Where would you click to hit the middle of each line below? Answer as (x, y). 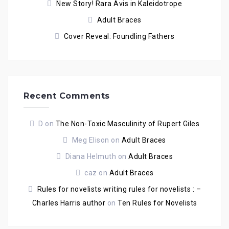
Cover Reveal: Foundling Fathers (119, 37)
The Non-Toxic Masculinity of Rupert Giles (128, 124)
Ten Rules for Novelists (157, 203)
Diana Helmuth (90, 157)
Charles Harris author (68, 203)
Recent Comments (67, 96)
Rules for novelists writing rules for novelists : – (119, 189)
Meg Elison (90, 140)
